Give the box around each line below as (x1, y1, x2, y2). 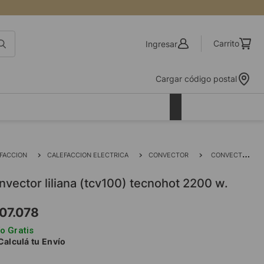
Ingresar (146, 38, 177, 49)
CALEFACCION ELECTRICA (47, 151, 128, 159)
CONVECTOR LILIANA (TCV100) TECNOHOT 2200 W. (211, 151, 242, 159)
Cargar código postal (156, 74, 237, 84)
